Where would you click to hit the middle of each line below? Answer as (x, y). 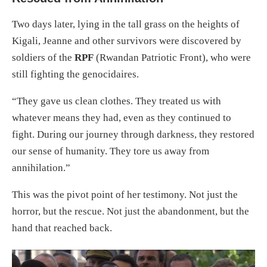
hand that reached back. (62, 228)
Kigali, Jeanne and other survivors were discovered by (127, 41)
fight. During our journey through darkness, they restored (133, 134)
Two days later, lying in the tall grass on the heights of (126, 24)
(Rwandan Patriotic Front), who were (172, 57)
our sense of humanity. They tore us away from (111, 151)
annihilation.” (41, 167)
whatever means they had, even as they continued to (122, 117)
